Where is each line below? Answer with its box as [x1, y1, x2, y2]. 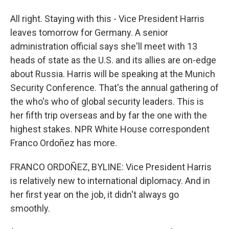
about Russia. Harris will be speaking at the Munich [10, 68, 215, 79]
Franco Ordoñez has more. [10, 138, 117, 148]
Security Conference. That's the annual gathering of [10, 82, 219, 93]
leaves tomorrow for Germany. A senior [10, 27, 168, 38]
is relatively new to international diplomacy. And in [10, 175, 210, 186]
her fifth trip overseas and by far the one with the [10, 110, 207, 121]
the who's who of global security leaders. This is [10, 96, 204, 107]
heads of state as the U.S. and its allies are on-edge [10, 55, 216, 65]
